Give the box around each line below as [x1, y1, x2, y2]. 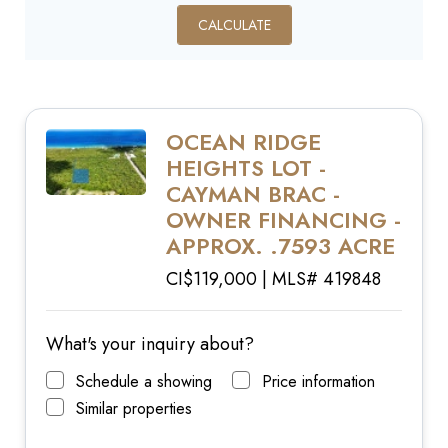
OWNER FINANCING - [166, 203, 401, 236]
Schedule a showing [76, 369, 212, 393]
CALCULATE [197, 14, 271, 35]
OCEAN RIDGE [166, 125, 321, 158]
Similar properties [76, 396, 192, 420]
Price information [262, 369, 375, 393]
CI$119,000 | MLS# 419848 [166, 265, 381, 292]
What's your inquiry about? [46, 330, 254, 357]
